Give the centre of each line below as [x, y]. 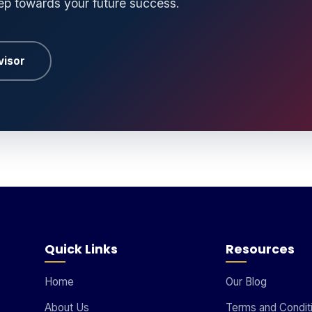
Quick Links [81, 250]
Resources [260, 250]
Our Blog [246, 282]
